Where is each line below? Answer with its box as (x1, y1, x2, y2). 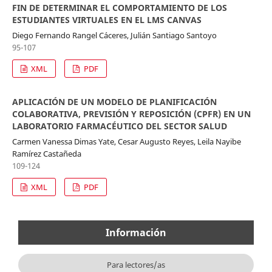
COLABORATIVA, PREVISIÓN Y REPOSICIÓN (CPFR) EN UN (12, 107, 251, 120)
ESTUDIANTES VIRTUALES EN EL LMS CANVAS (12, 13, 202, 25)
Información (106, 225, 166, 239)
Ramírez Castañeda (12, 148, 81, 159)
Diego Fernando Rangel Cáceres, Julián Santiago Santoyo (12, 29, 217, 41)
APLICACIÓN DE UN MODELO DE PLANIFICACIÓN (12, 95, 217, 107)
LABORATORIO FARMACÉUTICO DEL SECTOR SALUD (12, 120, 227, 132)
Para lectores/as (107, 259, 165, 270)
